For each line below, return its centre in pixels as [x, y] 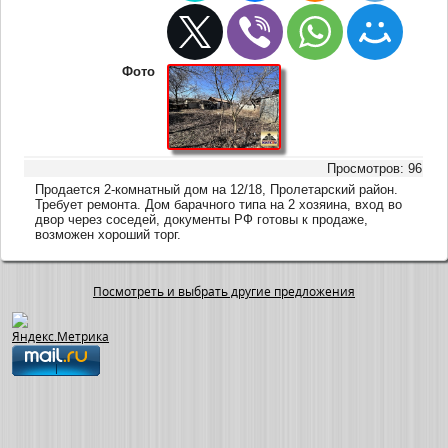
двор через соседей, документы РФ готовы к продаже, [202, 219]
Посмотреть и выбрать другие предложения [224, 292]
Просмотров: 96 [375, 168]
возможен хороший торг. [108, 234]
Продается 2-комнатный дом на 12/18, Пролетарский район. [217, 189]
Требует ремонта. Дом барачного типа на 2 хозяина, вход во [219, 204]
